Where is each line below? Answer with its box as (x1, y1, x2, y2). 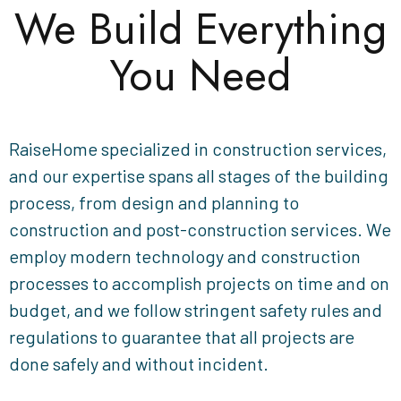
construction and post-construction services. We (9, 218, 391, 240)
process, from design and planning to (9, 191, 299, 213)
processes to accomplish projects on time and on (9, 271, 389, 294)
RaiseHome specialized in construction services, (9, 137, 387, 159)
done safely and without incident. (9, 352, 269, 374)
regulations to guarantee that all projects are (9, 325, 354, 347)
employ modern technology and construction (9, 244, 361, 267)
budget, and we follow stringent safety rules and (9, 298, 382, 320)
